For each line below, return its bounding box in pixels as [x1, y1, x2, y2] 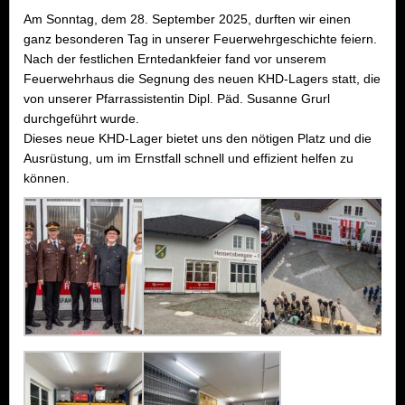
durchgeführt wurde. [24, 110, 139, 126]
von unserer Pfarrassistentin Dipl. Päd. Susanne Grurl [24, 90, 330, 106]
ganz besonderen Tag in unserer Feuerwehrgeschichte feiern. [24, 31, 377, 46]
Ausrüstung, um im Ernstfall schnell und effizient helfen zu [24, 150, 353, 165]
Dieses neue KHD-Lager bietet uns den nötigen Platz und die [24, 130, 372, 146]
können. [24, 170, 70, 185]
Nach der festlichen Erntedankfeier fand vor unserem [24, 51, 326, 66]
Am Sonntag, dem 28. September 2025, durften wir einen [24, 11, 351, 26]
